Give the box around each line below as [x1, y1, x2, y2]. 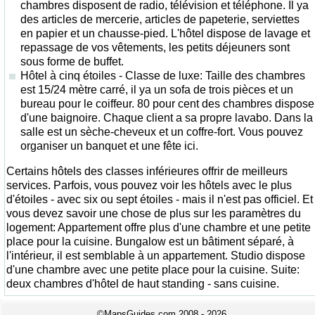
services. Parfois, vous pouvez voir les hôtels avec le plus [6, 179, 292, 191]
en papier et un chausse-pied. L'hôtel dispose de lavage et [20, 27, 310, 39]
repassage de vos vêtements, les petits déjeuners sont [20, 41, 290, 53]
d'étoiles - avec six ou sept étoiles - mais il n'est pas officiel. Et [6, 193, 313, 205]
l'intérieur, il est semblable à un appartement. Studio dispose [6, 250, 305, 262]
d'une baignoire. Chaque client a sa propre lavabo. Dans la [20, 112, 313, 124]
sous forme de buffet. [20, 56, 124, 67]
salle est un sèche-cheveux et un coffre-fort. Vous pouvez [20, 126, 303, 138]
